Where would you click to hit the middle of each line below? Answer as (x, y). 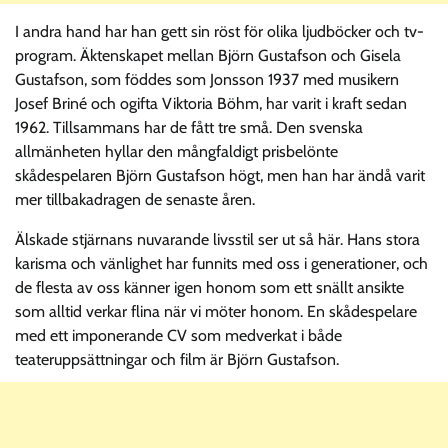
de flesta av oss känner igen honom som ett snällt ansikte (209, 287)
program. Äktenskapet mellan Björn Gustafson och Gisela (208, 55)
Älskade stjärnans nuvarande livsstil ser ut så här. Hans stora (217, 239)
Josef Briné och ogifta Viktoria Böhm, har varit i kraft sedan (211, 103)
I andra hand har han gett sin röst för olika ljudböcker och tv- (219, 31)
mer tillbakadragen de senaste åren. (135, 199)
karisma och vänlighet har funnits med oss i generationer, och (221, 263)
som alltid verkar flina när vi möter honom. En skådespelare (216, 311)
